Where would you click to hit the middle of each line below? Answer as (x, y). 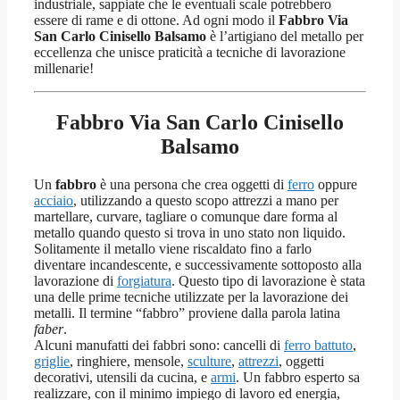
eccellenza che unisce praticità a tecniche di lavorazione (190, 53)
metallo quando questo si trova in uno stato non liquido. (190, 232)
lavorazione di (75, 280)
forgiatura (144, 280)
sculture (209, 361)
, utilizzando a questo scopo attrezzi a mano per (206, 200)
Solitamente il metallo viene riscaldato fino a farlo (173, 248)
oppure (336, 184)
